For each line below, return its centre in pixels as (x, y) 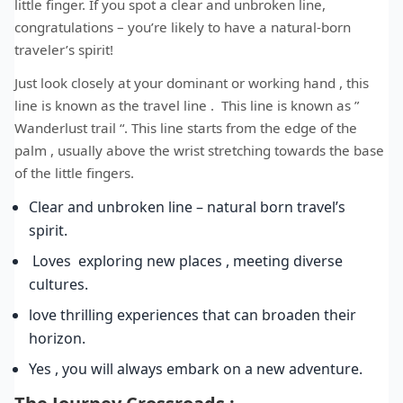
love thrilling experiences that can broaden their (193, 314)
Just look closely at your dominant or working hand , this (192, 82)
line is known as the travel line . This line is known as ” (187, 105)
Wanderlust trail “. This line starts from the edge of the (186, 127)
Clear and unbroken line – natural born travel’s (187, 206)
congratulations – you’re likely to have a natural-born (183, 27)
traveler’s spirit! (64, 49)
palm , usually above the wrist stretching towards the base (199, 150)
